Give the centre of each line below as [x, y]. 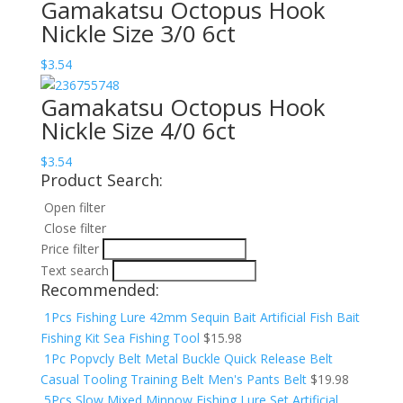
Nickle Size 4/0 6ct [138, 130]
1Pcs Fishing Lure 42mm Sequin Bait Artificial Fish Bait [201, 317]
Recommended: [99, 290]
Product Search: [101, 180]
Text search [74, 270]
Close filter [75, 228]
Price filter [69, 249]
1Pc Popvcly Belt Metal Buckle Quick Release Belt [188, 358]
